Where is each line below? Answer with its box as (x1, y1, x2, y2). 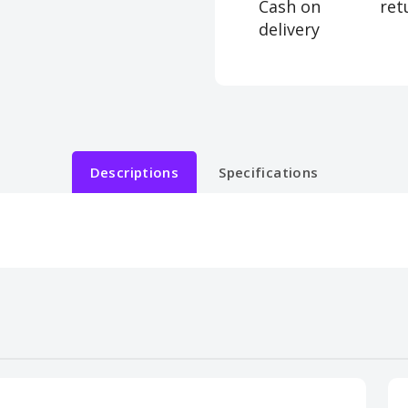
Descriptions (89, 163, 179, 181)
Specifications (219, 163, 319, 181)
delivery (259, 18, 321, 40)
